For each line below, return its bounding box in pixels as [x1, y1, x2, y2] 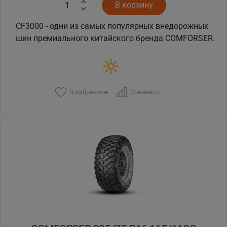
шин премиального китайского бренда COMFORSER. [16, 33, 215, 44]
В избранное [69, 88, 108, 96]
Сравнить [130, 88, 160, 96]
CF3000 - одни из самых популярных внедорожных [16, 21, 208, 31]
